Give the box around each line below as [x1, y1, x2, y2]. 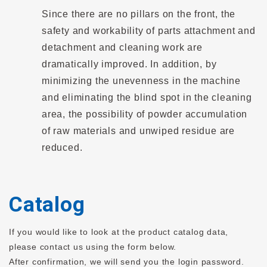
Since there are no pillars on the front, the [42, 8, 236, 19]
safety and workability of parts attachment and [42, 25, 256, 36]
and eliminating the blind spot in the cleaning [42, 92, 252, 103]
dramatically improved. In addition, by [42, 58, 217, 69]
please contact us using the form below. [9, 241, 177, 252]
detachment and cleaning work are [42, 42, 203, 52]
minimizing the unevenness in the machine [42, 75, 241, 86]
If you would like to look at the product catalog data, [9, 226, 229, 237]
